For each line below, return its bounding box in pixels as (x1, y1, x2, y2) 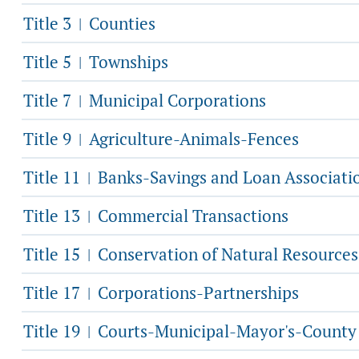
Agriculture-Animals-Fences (85, 127, 299, 150)
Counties (85, 12, 155, 34)
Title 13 (23, 204, 84, 227)
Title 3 (23, 12, 75, 34)
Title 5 (23, 50, 75, 73)
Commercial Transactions (94, 204, 288, 227)
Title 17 (23, 281, 84, 304)
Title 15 (23, 243, 84, 265)
